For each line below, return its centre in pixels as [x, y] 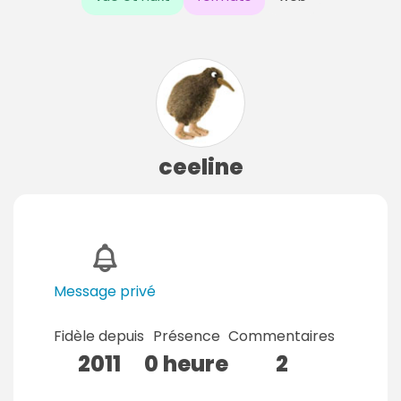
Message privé [105, 291]
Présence [186, 336]
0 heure [186, 363]
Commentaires [282, 336]
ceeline [200, 166]
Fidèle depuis [99, 336]
